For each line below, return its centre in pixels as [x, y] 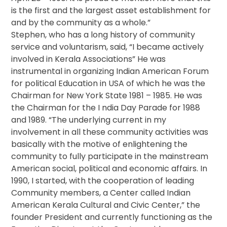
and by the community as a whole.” [81, 23]
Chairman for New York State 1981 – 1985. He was [107, 96]
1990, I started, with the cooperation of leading [103, 181]
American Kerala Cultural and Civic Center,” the [106, 205]
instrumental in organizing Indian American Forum [110, 71]
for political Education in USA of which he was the [108, 84]
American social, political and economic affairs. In [109, 169]
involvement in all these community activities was [110, 132]
